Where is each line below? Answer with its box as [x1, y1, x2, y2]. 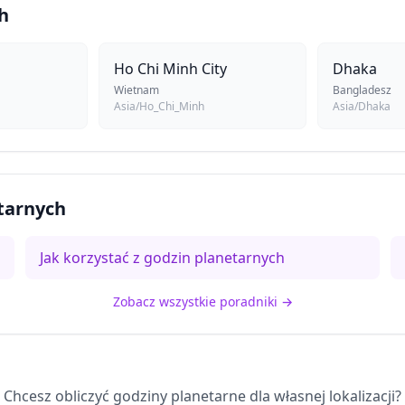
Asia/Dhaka [333, 99, 391, 114]
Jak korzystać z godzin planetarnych [40, 248, 286, 268]
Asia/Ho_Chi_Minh [114, 99, 204, 114]
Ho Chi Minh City [114, 59, 227, 79]
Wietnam [114, 82, 159, 98]
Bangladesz [333, 82, 391, 98]
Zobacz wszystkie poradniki [112, 293, 278, 310]
